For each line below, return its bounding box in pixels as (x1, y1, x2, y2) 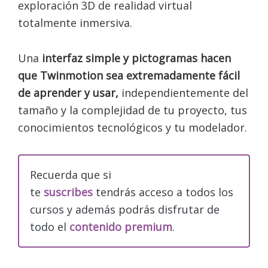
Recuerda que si (30, 167, 111, 182)
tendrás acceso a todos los (96, 185, 233, 199)
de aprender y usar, (18, 86, 118, 100)
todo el (30, 220, 69, 234)
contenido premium (69, 220, 172, 234)
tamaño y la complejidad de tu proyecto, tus (18, 103, 247, 117)
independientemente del (118, 86, 248, 100)
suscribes (44, 185, 93, 199)
